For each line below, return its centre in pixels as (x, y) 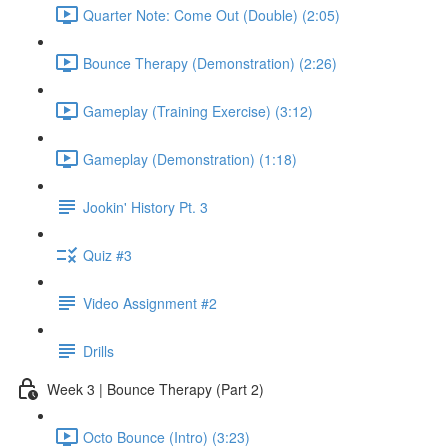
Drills (98, 350)
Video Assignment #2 (150, 302)
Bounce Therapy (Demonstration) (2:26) (210, 62)
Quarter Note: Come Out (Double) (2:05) (211, 14)
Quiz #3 (107, 254)
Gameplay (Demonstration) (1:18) (190, 158)
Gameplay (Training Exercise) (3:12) (198, 110)
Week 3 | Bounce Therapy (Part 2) (155, 388)
